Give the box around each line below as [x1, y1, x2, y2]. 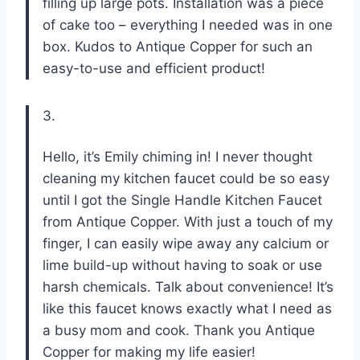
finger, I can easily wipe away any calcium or [43, 235, 329, 252]
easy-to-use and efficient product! [43, 59, 265, 76]
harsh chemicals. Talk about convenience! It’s [43, 278, 333, 295]
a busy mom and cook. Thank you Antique [43, 321, 315, 338]
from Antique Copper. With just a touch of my [43, 213, 333, 230]
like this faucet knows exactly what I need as [43, 300, 332, 317]
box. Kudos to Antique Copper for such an [43, 38, 313, 55]
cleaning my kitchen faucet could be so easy [43, 170, 329, 186]
